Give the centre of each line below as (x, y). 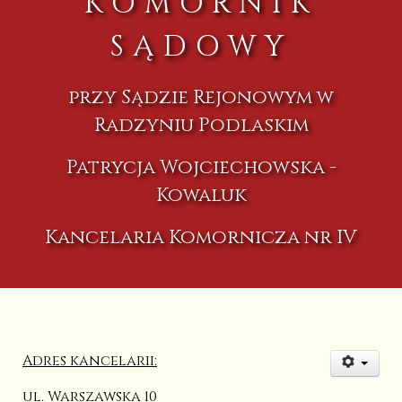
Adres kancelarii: (90, 360)
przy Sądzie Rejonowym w (201, 97)
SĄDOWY (201, 47)
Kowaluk (201, 195)
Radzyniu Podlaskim (201, 125)
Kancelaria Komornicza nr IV (201, 237)
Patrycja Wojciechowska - (201, 167)
